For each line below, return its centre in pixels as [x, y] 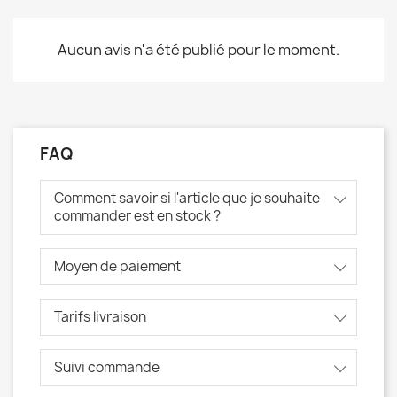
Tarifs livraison [100, 316]
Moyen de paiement [117, 266]
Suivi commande [107, 367]
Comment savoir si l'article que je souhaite [187, 198]
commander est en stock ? [137, 215]
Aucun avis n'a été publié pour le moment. [198, 49]
